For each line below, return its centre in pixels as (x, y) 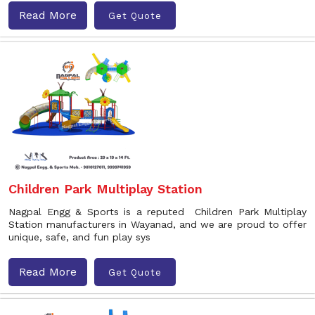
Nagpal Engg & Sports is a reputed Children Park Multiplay (157, 212)
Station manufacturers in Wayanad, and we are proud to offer (157, 224)
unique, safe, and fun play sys (79, 237)
